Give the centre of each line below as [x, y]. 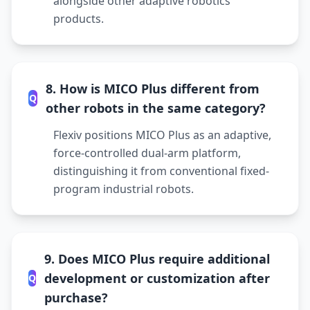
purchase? [76, 298]
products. [79, 19]
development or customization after [157, 278]
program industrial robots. [124, 189]
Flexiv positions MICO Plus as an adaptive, [162, 135]
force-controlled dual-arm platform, [147, 153]
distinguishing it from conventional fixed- [161, 171]
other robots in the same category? [155, 108]
